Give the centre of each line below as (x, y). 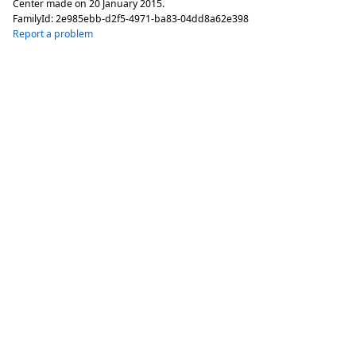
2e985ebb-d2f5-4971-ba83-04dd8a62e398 (152, 19)
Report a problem (53, 34)
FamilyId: (34, 19)
